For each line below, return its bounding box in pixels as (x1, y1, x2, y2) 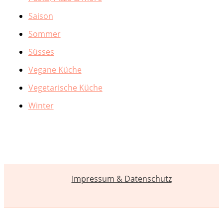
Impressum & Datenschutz (71, 173, 172, 184)
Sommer (28, 28, 61, 40)
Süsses (28, 46, 54, 58)
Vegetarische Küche (28, 82, 103, 94)
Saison (28, 10, 53, 22)
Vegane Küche (28, 64, 82, 76)
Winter (28, 100, 54, 111)
